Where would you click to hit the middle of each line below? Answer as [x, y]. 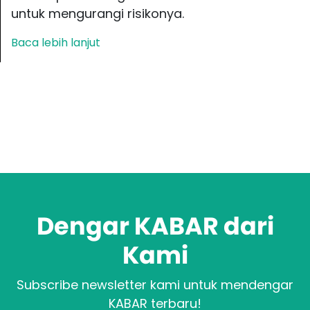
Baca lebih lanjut [56, 42]
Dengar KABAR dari [155, 226]
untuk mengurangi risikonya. [98, 13]
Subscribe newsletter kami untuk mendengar [155, 284]
